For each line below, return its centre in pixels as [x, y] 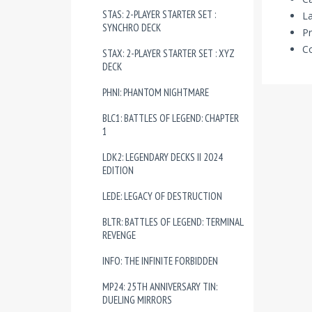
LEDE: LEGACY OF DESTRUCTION [162, 196]
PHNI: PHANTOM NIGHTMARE [156, 92]
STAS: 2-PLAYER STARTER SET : [159, 14]
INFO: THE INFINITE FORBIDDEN [160, 261]
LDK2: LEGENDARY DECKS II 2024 [163, 157]
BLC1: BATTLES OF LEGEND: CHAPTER [171, 118]
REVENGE [119, 235]
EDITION [118, 170]
